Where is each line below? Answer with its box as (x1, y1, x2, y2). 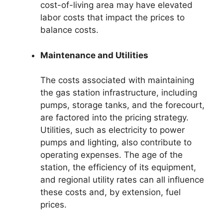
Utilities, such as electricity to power (40, 125, 185, 135)
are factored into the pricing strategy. (40, 112, 189, 123)
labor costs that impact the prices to (40, 12, 185, 23)
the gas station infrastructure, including (40, 88, 197, 98)
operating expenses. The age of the (40, 150, 183, 160)
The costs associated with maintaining (40, 75, 194, 86)
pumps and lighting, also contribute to (40, 137, 192, 148)
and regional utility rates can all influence (40, 175, 204, 185)
